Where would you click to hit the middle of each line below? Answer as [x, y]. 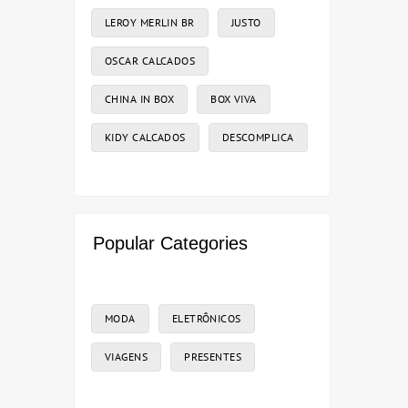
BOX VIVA [234, 99]
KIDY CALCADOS [145, 138]
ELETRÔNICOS [206, 319]
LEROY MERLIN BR [150, 23]
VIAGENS [127, 357]
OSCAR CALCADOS [150, 61]
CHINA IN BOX [140, 99]
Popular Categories [170, 244]
